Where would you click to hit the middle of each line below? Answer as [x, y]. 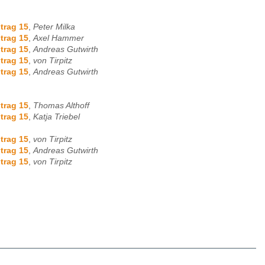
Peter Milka [54, 27]
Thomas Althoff [61, 106]
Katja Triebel [56, 117]
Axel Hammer [59, 38]
